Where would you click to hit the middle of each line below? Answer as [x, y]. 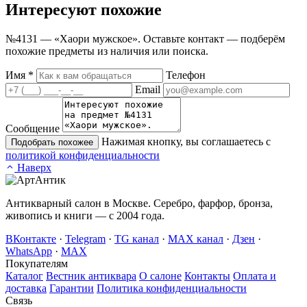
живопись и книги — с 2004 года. [85, 216]
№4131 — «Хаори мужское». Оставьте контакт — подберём [145, 39]
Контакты [207, 276]
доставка [26, 288]
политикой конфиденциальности [83, 156]
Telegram [85, 239]
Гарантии [72, 288]
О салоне [160, 276]
